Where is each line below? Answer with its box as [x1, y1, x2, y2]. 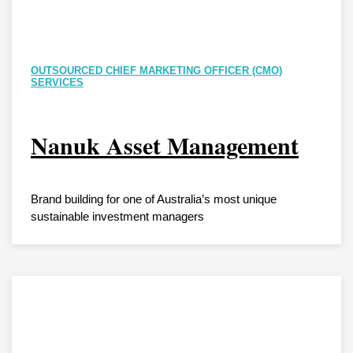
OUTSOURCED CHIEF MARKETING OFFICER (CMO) [31, 64, 282, 76]
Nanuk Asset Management [31, 127, 299, 162]
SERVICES [31, 76, 84, 88]
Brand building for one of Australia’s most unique [31, 191, 277, 206]
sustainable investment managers [31, 209, 204, 223]
